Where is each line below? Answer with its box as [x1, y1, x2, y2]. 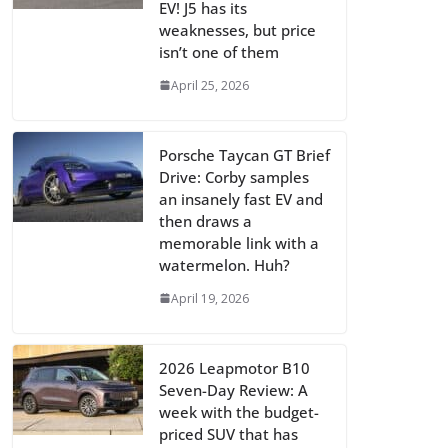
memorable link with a [159, 232, 319, 253]
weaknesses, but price [159, 19, 316, 40]
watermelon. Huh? [159, 254, 290, 275]
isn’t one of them [159, 41, 279, 62]
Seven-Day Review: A [159, 379, 308, 400]
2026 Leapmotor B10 [159, 357, 310, 378]
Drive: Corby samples [159, 166, 309, 187]
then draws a [159, 210, 252, 231]
